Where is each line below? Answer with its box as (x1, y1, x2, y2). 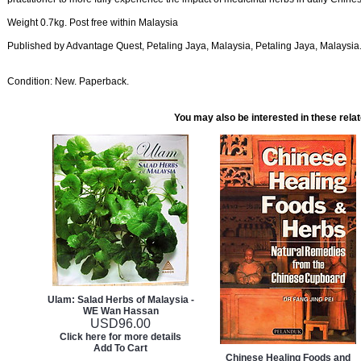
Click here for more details (60, 331, 181, 342)
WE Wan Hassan (82, 305, 159, 317)
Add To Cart (93, 342, 147, 354)
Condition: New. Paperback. (7, 76, 129, 87)
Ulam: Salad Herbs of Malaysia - (47, 294, 194, 305)
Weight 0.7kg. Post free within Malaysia (7, 17, 178, 28)
